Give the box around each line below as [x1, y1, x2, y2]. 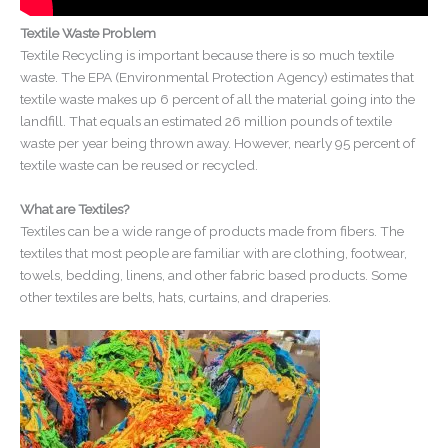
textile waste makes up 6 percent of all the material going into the [20, 91, 415, 108]
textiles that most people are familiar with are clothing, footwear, [20, 245, 407, 262]
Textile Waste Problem [20, 25, 156, 42]
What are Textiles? [20, 201, 130, 218]
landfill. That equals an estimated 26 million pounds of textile [20, 113, 392, 130]
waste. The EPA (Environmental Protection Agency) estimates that [20, 69, 414, 86]
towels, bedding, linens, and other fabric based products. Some [20, 267, 407, 284]
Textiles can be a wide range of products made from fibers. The [20, 223, 404, 240]
